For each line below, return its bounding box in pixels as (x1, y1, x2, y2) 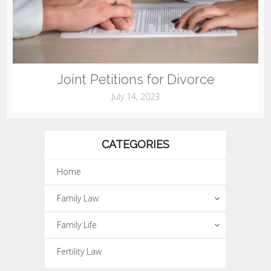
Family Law (57, 192, 99, 204)
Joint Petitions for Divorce (56, 71, 215, 87)
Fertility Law (57, 245, 102, 257)
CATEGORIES (102, 137, 169, 151)
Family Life (57, 218, 97, 230)
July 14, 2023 (111, 90, 160, 102)
